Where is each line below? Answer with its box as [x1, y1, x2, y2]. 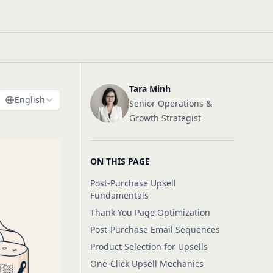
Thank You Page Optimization [90, 207, 210, 218]
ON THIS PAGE [90, 155, 150, 167]
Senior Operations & [129, 97, 212, 109]
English [14, 94, 45, 105]
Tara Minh [129, 83, 171, 94]
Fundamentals [90, 190, 149, 201]
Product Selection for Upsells [90, 241, 208, 252]
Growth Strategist [129, 112, 201, 124]
